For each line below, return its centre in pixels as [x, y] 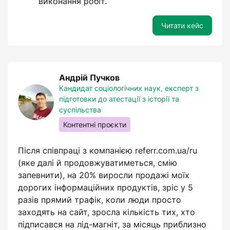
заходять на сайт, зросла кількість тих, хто [107, 212]
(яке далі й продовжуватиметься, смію [98, 163]
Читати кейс [182, 25]
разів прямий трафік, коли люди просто [100, 200]
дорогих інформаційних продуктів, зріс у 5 [106, 187]
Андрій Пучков [89, 78]
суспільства [80, 110]
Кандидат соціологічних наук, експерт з [129, 88]
